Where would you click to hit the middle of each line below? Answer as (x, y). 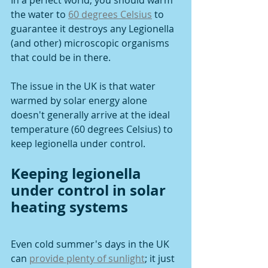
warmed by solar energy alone (80, 101)
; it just (161, 259)
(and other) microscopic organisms (91, 43)
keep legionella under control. (78, 144)
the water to (39, 15)
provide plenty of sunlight (87, 259)
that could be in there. (62, 58)
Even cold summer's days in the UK (91, 244)
